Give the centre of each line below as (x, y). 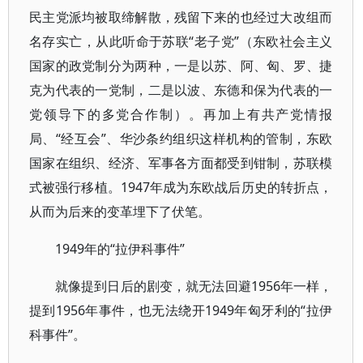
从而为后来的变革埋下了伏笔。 (120, 211)
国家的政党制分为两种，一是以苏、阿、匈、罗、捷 (181, 66)
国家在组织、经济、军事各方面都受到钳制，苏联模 (181, 163)
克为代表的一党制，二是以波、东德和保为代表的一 (181, 90)
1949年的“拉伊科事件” (120, 249)
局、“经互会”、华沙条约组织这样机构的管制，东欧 (181, 139)
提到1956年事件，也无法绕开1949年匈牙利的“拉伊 (181, 310)
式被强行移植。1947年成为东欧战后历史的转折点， (181, 187)
